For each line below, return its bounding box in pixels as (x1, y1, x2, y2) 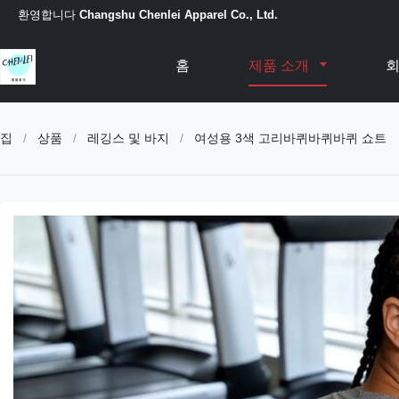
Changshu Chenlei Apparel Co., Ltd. (79, 8, 278, 21)
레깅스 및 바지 (87, 131, 169, 145)
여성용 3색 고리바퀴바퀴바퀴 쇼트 (194, 131, 387, 145)
